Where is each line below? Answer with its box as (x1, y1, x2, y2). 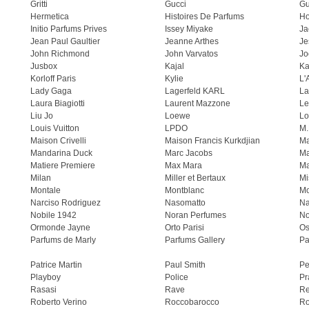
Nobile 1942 (30, 210, 77, 220)
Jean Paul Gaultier (30, 37, 100, 46)
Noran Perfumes (165, 210, 226, 220)
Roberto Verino (30, 297, 87, 307)
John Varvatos (165, 49, 218, 59)
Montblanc (165, 186, 204, 195)
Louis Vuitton (30, 123, 79, 133)
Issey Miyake (165, 24, 213, 34)
